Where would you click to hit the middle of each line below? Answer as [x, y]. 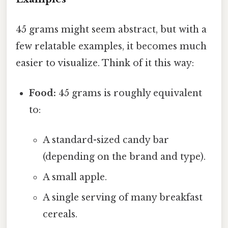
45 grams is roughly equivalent [129, 93]
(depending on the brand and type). [124, 157]
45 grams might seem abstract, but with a [111, 29]
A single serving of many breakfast [122, 198]
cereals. [60, 215]
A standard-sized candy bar [106, 140]
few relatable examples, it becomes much [111, 46]
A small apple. [75, 177]
